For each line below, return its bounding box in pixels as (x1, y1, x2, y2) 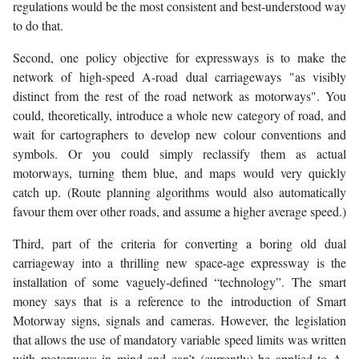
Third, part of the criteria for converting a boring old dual (13, 235, 346, 252)
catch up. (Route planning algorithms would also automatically (13, 184, 346, 201)
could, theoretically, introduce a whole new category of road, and (13, 107, 346, 124)
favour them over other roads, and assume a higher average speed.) (13, 203, 346, 220)
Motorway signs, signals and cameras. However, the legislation (13, 312, 346, 329)
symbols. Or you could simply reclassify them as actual (13, 145, 346, 163)
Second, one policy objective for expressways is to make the (13, 49, 346, 67)
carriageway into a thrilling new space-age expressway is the (13, 254, 346, 272)
